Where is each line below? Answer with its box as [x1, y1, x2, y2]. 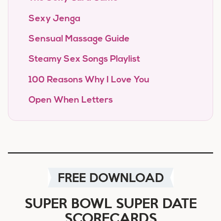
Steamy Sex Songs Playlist [28, 55, 140, 65]
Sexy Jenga [28, 14, 80, 24]
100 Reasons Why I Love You [28, 75, 149, 85]
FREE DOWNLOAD [57, 168, 164, 186]
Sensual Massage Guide [28, 35, 130, 44]
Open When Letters [28, 95, 113, 105]
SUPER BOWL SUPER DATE [24, 192, 197, 213]
